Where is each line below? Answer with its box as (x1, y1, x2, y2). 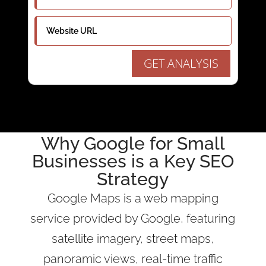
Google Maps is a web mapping (47, 191, 218, 205)
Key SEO (163, 150, 234, 172)
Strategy (97, 168, 169, 189)
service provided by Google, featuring (30, 211, 236, 226)
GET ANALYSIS (144, 55, 219, 71)
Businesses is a (31, 150, 164, 172)
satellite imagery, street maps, (52, 231, 214, 246)
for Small (144, 132, 225, 154)
